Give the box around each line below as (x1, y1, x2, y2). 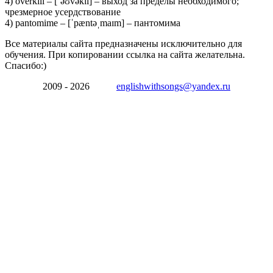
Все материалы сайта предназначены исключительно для (5, 38, 242, 49)
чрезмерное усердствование (5, 6, 121, 17)
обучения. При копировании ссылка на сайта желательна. (5, 49, 245, 60)
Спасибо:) (5, 60, 46, 71)
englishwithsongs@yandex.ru (116, 80, 230, 91)
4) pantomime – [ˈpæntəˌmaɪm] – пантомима (5, 17, 180, 28)
